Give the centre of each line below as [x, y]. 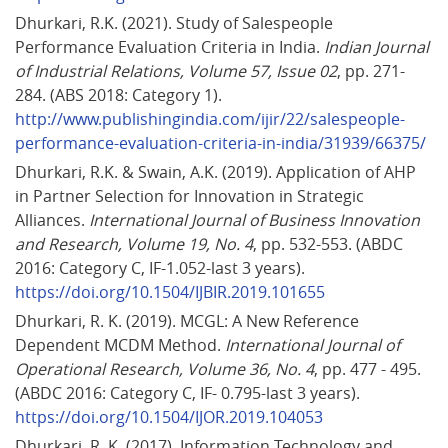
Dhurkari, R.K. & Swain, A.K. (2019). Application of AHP [217, 171]
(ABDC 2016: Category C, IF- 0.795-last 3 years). [189, 392]
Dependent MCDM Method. [120, 344]
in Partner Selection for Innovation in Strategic [191, 195]
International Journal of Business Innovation [256, 219]
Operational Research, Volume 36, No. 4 [164, 368]
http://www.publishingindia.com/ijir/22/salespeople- [210, 118]
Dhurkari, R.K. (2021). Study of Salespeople [176, 22]
